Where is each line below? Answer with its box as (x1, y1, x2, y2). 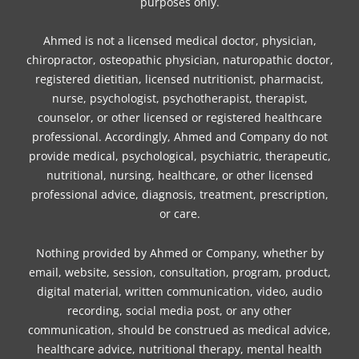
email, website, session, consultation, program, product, (28, 264, 331, 280)
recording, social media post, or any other (67, 302, 292, 318)
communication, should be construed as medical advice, (28, 321, 331, 337)
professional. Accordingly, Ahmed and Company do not (31, 129, 328, 145)
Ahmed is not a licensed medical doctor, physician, (42, 33, 317, 49)
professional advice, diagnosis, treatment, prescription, (30, 187, 329, 203)
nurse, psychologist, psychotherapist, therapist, (51, 91, 308, 107)
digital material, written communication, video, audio (37, 283, 322, 299)
